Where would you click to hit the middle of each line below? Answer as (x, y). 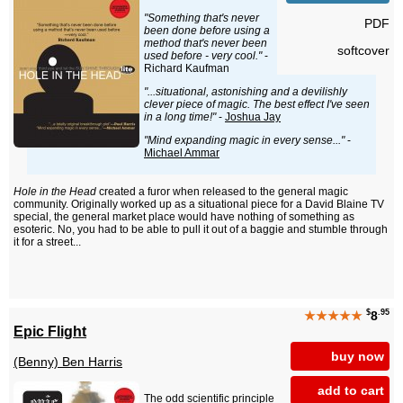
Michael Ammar (182, 153)
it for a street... (47, 242)
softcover (363, 50)
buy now (358, 356)
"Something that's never (201, 18)
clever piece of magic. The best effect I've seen (257, 105)
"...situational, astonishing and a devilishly (246, 92)
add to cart (351, 390)
